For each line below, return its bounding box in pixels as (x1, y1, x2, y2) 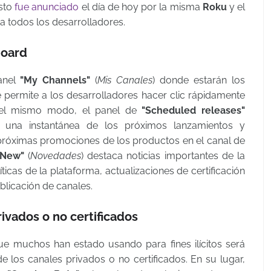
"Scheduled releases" (142, 105, 246, 116)
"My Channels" (20, 74, 96, 86)
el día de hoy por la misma (79, 1, 203, 13)
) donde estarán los (152, 74, 246, 86)
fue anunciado (15, 1, 79, 13)
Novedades (30, 150, 81, 162)
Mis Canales (97, 74, 153, 86)
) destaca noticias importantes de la (80, 150, 246, 162)
